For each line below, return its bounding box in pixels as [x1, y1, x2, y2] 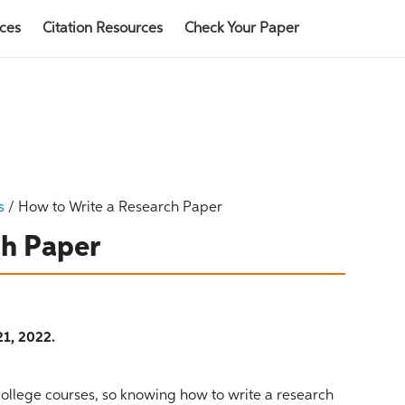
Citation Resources [42, 21, 163, 36]
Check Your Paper [184, 21, 299, 36]
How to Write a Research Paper [18, 201, 222, 215]
